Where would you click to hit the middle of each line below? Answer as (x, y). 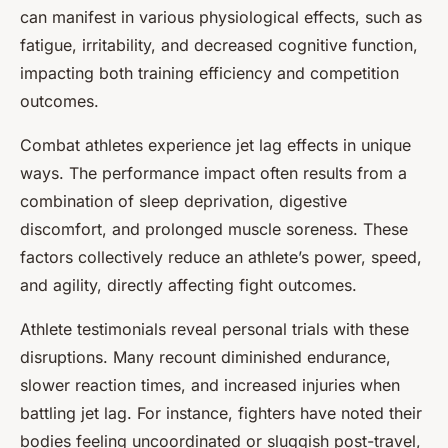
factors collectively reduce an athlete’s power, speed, (221, 257)
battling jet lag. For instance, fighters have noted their (221, 413)
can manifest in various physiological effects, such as (221, 17)
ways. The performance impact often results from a (213, 173)
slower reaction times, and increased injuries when (210, 385)
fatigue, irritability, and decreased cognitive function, (219, 45)
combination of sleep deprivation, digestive (183, 201)
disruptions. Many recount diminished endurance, (205, 357)
